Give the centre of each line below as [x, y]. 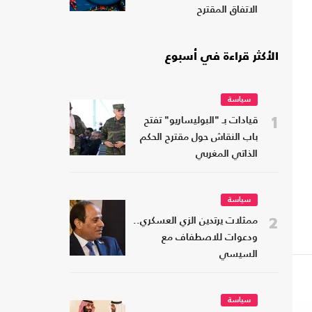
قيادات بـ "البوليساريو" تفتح [201, 121]
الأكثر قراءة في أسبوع [222, 57]
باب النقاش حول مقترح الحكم [199, 138]
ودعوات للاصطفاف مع [210, 238]
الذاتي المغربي [227, 155]
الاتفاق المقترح [227, 10]
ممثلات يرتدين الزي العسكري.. [195, 221]
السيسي [239, 255]
